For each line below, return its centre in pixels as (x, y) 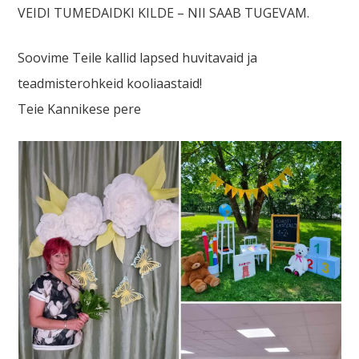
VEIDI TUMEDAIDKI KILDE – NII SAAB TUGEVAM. (164, 13)
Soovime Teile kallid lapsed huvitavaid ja (138, 58)
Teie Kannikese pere (80, 109)
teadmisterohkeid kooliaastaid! (110, 83)
